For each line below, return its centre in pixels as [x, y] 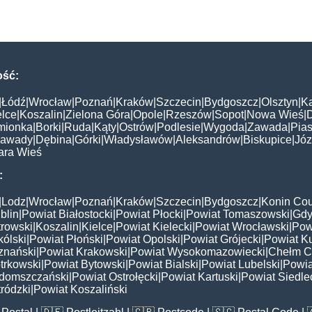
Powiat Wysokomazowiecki [198, 251]
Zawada [267, 127]
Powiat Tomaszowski [238, 214]
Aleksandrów [208, 139]
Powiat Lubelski [241, 264]
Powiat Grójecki [222, 239]
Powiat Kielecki [154, 226]
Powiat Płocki [149, 214]
